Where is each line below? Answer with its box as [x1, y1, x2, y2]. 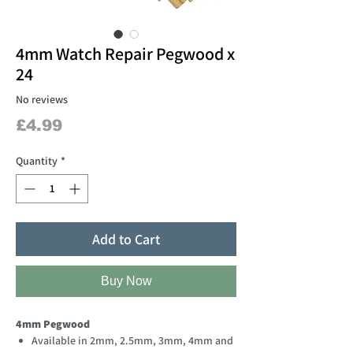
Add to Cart [92, 229, 160, 248]
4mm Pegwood [16, 316, 90, 331]
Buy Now [100, 273, 152, 288]
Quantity [16, 153, 58, 168]
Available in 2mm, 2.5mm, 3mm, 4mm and [32, 333, 233, 347]
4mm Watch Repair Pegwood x [16, 42, 235, 65]
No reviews [16, 92, 68, 107]
